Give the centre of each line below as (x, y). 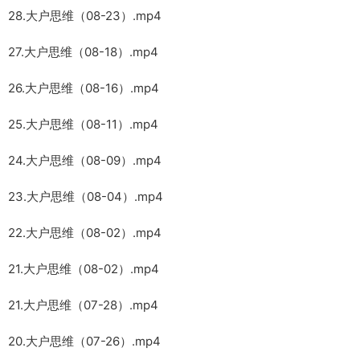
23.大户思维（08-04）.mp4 (86, 196)
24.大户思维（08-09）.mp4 (85, 160)
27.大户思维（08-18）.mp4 (83, 51)
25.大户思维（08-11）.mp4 (83, 124)
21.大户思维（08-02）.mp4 (84, 268)
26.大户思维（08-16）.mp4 (84, 88)
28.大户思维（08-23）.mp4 (85, 15)
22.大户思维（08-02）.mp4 (85, 232)
